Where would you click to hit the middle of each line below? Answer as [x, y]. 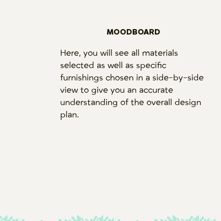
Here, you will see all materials [119, 53]
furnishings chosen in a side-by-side [132, 78]
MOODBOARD [134, 32]
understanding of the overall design [131, 102]
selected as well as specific [113, 65]
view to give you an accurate [117, 90]
